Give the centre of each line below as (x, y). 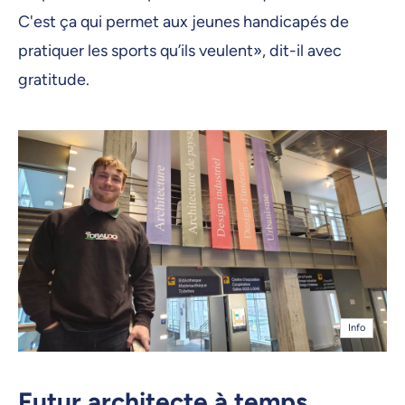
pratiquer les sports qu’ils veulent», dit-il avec (180, 51)
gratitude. (56, 80)
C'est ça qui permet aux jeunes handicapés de (184, 22)
